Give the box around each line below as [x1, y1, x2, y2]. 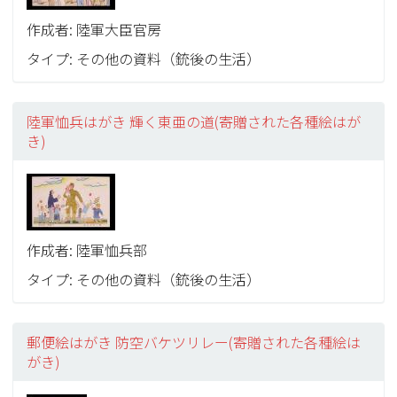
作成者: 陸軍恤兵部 [27, 239, 148, 261]
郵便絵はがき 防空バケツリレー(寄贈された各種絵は [27, 331, 362, 353]
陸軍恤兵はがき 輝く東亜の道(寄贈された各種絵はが [27, 111, 362, 132]
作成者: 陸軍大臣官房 [27, 19, 162, 40]
